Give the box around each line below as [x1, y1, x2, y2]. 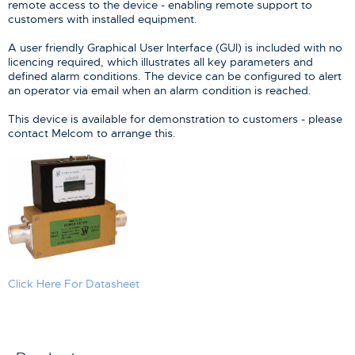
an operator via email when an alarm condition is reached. [8, 83, 311, 98]
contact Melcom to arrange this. [8, 126, 176, 141]
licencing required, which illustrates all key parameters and [8, 55, 313, 70]
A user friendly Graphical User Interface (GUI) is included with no [8, 40, 342, 55]
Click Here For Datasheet [8, 276, 139, 291]
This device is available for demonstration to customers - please [8, 112, 342, 127]
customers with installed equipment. [8, 12, 197, 27]
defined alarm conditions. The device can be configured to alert [8, 69, 342, 84]
